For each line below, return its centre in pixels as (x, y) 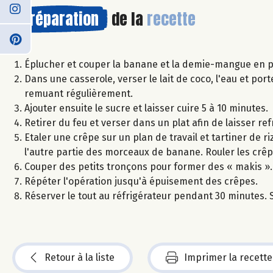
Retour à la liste (80, 257)
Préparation (60, 19)
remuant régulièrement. (79, 93)
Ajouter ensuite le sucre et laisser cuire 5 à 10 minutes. (146, 108)
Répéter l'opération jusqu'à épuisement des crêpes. (141, 181)
